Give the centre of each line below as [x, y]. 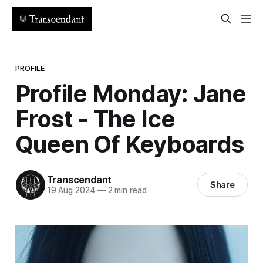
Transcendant [79, 180]
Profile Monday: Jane [131, 93]
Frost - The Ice [95, 119]
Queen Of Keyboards [129, 144]
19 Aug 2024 [71, 190]
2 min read [126, 190]
